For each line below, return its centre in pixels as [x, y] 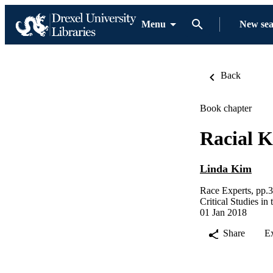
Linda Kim [226, 169]
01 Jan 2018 [223, 213]
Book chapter [226, 108]
